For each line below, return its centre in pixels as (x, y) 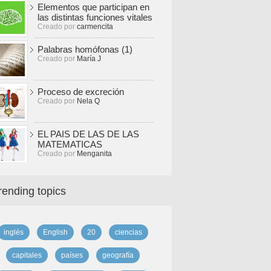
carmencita (95, 27)
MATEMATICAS (70, 144)
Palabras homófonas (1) (85, 49)
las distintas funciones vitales (95, 17)
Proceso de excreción (81, 92)
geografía (118, 255)
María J (89, 59)
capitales (27, 255)
